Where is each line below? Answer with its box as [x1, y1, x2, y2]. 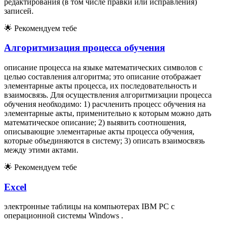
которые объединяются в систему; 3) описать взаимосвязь [4, 136, 205, 146]
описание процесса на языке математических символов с [4, 63, 203, 72]
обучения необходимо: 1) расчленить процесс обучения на [4, 100, 206, 109]
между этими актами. [4, 146, 78, 155]
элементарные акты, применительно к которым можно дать [4, 109, 211, 118]
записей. [4, 6, 34, 15]
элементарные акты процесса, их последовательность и [4, 81, 197, 91]
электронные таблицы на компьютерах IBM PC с [4, 202, 175, 211]
